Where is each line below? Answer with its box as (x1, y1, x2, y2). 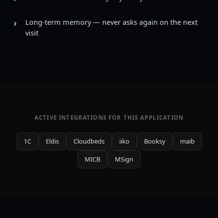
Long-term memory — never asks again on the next (25, 17, 198, 27)
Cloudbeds (73, 137, 105, 145)
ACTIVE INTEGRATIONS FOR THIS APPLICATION (35, 114, 183, 121)
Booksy (144, 137, 165, 145)
